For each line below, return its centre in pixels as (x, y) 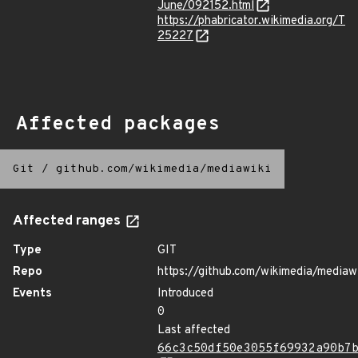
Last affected (194, 330)
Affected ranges (68, 221)
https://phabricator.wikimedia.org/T (251, 21)
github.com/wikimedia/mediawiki (164, 169)
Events (32, 294)
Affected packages (118, 125)
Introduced (185, 294)
